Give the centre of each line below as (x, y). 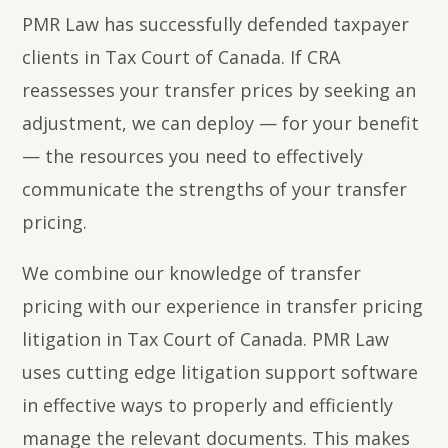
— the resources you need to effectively (193, 156)
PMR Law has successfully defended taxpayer (216, 24)
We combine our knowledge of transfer (192, 273)
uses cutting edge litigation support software (220, 372)
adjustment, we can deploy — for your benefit (221, 123)
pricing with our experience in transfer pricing (223, 306)
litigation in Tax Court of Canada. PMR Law (206, 339)
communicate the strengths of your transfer (215, 189)
